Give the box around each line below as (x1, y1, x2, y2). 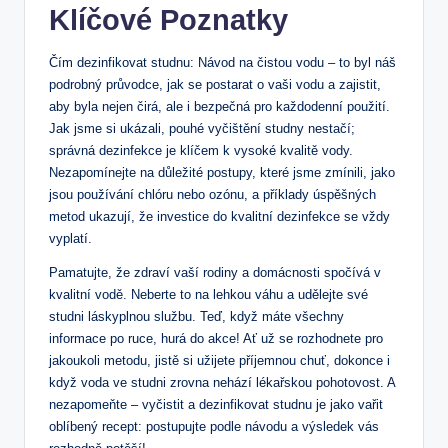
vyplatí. (49, 231, 92, 247)
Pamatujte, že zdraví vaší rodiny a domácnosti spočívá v (49, 265, 381, 281)
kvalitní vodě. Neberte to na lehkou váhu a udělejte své (49, 287, 368, 303)
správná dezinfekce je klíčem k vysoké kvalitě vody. (49, 143, 353, 159)
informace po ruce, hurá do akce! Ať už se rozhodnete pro (49, 331, 383, 347)
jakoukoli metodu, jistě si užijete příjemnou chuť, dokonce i (49, 353, 390, 369)
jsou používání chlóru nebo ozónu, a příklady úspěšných (49, 187, 376, 203)
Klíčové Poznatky (49, 4, 288, 37)
